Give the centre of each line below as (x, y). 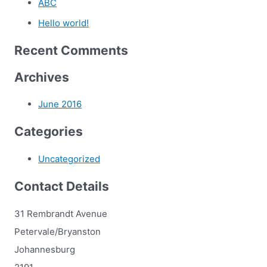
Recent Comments (71, 51)
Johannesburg (45, 249)
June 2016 (60, 104)
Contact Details (62, 187)
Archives (42, 77)
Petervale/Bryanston (58, 231)
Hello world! (63, 23)
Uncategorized (69, 159)
